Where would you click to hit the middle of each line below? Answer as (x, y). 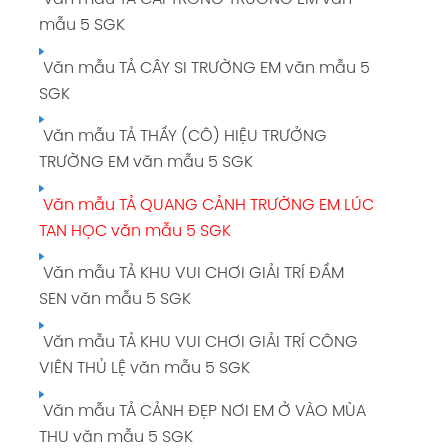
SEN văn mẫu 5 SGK (114, 300)
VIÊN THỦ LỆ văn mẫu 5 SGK (144, 368)
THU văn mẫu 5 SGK (115, 437)
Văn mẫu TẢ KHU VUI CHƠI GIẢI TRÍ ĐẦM (191, 274)
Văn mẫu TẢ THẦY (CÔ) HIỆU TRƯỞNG (182, 137)
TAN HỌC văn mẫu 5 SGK (134, 231)
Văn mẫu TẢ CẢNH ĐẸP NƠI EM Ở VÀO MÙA (202, 411)
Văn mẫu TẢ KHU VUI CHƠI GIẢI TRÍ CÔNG (198, 342)
